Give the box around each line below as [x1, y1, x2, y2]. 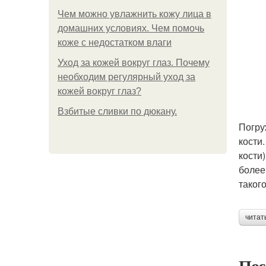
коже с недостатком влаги [58, 37, 172, 47]
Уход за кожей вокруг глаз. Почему [58, 58, 210, 68]
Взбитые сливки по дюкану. [58, 106, 177, 116]
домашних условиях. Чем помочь [58, 23, 204, 33]
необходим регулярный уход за [58, 72, 195, 82]
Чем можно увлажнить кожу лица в [58, 9, 211, 19]
